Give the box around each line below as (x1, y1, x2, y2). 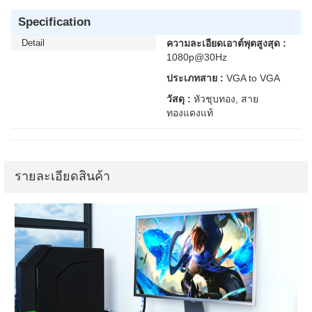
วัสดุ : (166, 93, 191, 104)
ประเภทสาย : (166, 72, 224, 84)
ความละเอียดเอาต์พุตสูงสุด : (166, 38, 286, 49)
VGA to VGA (224, 72, 280, 84)
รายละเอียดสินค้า (15, 169, 110, 183)
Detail (22, 38, 45, 48)
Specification (18, 15, 91, 29)
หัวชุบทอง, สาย (191, 93, 258, 104)
